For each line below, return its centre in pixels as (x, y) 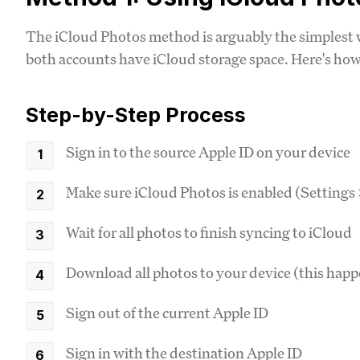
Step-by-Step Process (136, 115)
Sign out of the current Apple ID (167, 312)
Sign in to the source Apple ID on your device (208, 151)
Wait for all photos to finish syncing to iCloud (209, 232)
